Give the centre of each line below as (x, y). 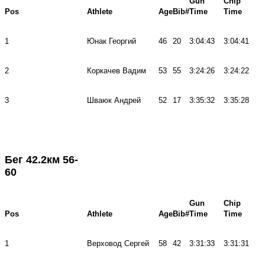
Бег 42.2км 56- (41, 159)
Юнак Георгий (112, 41)
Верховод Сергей (118, 243)
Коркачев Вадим (117, 70)
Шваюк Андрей (114, 100)
